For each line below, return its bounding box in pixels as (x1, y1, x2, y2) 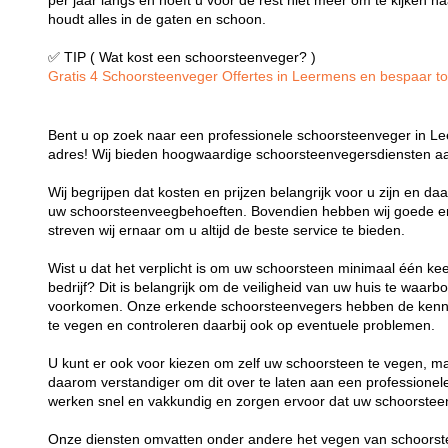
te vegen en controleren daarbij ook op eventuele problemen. (48, 317, 436, 333)
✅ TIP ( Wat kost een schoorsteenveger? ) (48, 49, 317, 65)
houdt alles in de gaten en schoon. (48, 11, 267, 27)
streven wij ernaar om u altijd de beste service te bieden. (48, 222, 406, 238)
